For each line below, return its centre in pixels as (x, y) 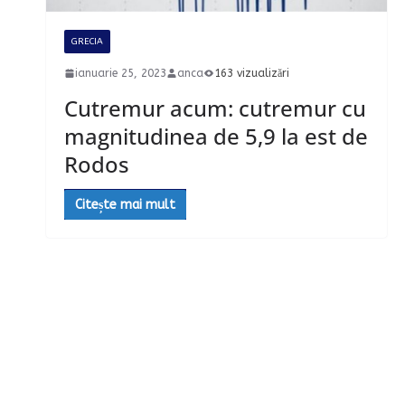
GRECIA (88, 41)
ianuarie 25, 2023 (121, 73)
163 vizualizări (252, 73)
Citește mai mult (126, 204)
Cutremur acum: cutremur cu (216, 108)
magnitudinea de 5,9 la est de (217, 136)
